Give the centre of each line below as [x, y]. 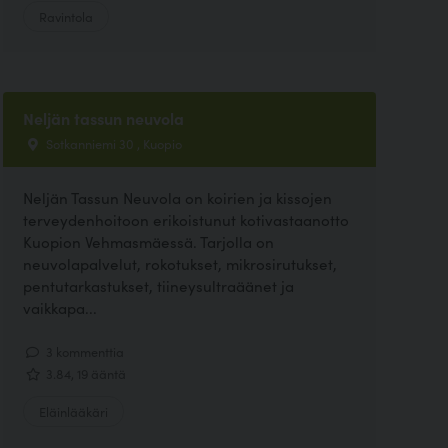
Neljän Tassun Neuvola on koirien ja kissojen [177, 197]
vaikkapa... [59, 307]
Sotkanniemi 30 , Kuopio [112, 143]
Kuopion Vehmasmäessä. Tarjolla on [148, 241]
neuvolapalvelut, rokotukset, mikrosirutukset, [179, 263]
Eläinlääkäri [73, 411]
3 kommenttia [83, 350]
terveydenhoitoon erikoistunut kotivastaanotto [185, 219]
